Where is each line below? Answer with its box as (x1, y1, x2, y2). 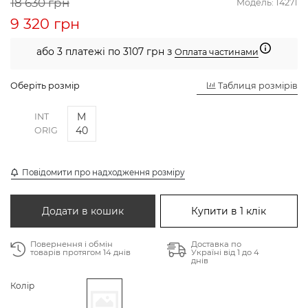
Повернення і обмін (30, 239, 113, 249)
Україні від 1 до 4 (190, 247, 259, 257)
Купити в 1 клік (191, 204, 267, 217)
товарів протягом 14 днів (30, 247, 131, 257)
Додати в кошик (41, 204, 124, 217)
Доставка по (190, 239, 241, 249)
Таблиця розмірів (216, 80, 298, 91)
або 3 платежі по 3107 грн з (36, 45, 175, 58)
